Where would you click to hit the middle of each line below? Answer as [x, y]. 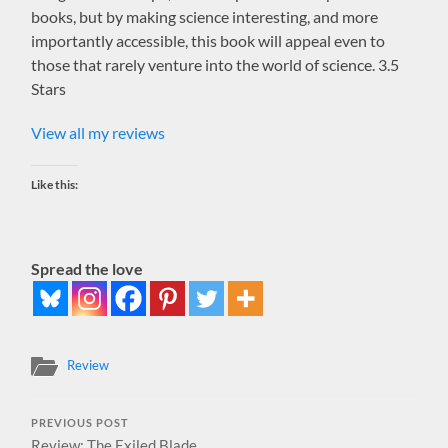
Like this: [55, 184]
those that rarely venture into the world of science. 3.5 [215, 64]
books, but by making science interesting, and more [205, 16]
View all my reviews [98, 132]
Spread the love [87, 268]
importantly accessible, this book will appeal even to [208, 40]
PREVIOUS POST [80, 422]
